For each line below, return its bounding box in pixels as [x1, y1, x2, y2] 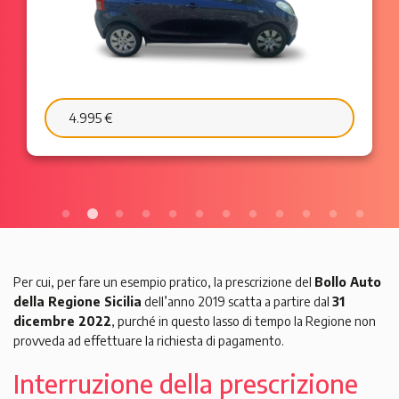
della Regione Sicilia [13, 293, 142, 309]
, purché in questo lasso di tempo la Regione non [111, 313, 376, 329]
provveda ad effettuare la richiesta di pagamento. [13, 332, 284, 348]
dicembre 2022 [13, 313, 111, 329]
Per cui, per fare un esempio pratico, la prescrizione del [13, 273, 314, 289]
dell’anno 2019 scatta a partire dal [142, 293, 332, 309]
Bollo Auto [314, 273, 381, 289]
